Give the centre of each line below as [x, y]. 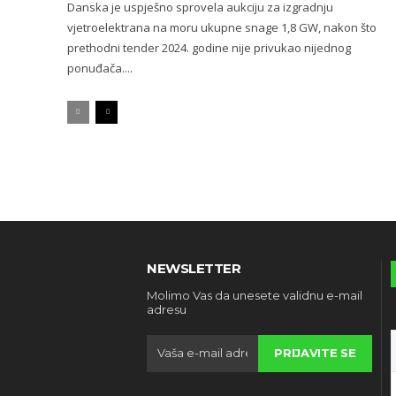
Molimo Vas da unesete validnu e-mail [255, 295]
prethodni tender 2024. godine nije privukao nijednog [209, 47]
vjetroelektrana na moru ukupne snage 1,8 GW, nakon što [222, 27]
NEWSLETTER [194, 268]
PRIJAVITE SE [315, 353]
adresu [167, 309]
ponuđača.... [100, 68]
